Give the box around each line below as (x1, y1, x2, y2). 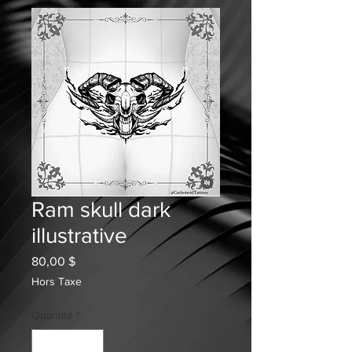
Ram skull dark (31, 197, 170, 222)
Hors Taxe (31, 275, 82, 288)
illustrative (31, 223, 127, 247)
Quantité (31, 309, 73, 321)
